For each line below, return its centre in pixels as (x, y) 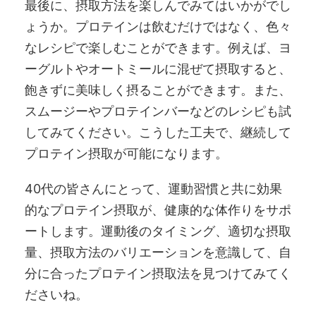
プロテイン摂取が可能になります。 (126, 153)
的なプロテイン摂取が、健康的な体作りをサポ (158, 209)
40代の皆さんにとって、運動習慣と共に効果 (153, 188)
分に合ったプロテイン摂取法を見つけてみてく (158, 273)
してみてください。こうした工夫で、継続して (158, 132)
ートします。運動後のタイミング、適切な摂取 (158, 231)
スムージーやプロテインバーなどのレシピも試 (158, 111)
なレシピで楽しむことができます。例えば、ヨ (158, 47)
